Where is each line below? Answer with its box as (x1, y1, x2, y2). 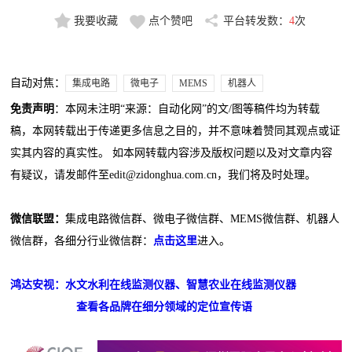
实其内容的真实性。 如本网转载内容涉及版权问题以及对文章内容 (10, 147, 333, 159)
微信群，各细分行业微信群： (10, 235, 154, 247)
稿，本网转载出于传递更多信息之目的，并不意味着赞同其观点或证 (10, 125, 341, 137)
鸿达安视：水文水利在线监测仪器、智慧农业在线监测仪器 (10, 279, 297, 291)
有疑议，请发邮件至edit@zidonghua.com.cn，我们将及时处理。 (10, 169, 317, 181)
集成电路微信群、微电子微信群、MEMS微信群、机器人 (65, 213, 340, 225)
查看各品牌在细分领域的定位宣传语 (76, 301, 253, 313)
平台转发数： (222, 15, 289, 27)
